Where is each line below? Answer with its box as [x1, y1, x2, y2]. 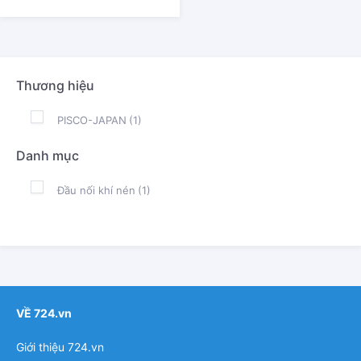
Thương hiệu [16, 77, 94, 93]
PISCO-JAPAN [57, 113, 127, 127]
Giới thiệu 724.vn [16, 340, 104, 355]
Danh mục [16, 147, 79, 164]
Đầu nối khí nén [57, 183, 135, 197]
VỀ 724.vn [16, 306, 72, 321]
